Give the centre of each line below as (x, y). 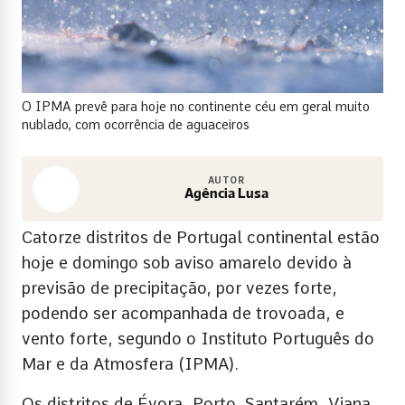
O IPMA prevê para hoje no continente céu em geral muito (196, 106)
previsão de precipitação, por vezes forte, (179, 287)
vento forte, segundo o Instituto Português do (198, 338)
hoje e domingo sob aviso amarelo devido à (187, 262)
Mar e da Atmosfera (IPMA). (130, 363)
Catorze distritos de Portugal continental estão (201, 237)
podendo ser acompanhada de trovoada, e (183, 313)
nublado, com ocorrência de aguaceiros (136, 124)
